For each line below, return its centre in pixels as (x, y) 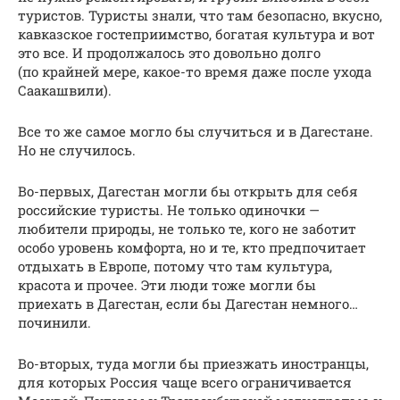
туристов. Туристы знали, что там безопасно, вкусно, (200, 16)
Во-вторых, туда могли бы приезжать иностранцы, (193, 364)
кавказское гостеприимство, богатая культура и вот (196, 34)
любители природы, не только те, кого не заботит (187, 229)
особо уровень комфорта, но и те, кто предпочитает (192, 248)
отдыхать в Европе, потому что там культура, (175, 267)
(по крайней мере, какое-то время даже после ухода (195, 72)
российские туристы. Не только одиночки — (169, 210)
